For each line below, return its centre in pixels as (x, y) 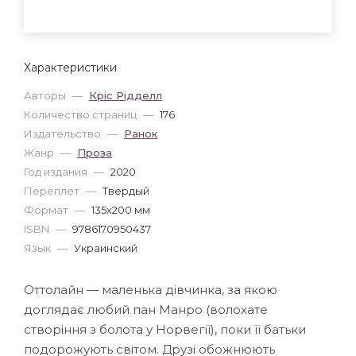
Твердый (126, 190)
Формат (47, 209)
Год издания (57, 171)
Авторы (46, 95)
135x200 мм (121, 209)
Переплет (53, 190)
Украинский (106, 248)
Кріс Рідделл (126, 95)
